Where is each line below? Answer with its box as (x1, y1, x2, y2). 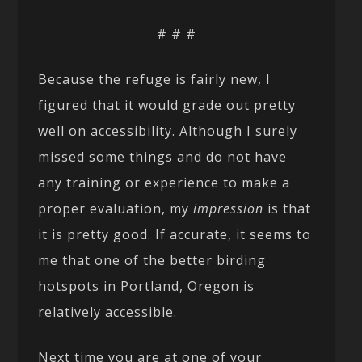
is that (263, 200, 312, 218)
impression (193, 200, 264, 218)
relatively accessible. (38, 303, 178, 322)
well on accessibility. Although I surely (38, 122, 298, 141)
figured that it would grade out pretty (38, 96, 297, 115)
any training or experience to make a (38, 174, 291, 192)
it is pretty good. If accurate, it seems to (38, 225, 312, 244)
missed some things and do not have (38, 148, 288, 166)
